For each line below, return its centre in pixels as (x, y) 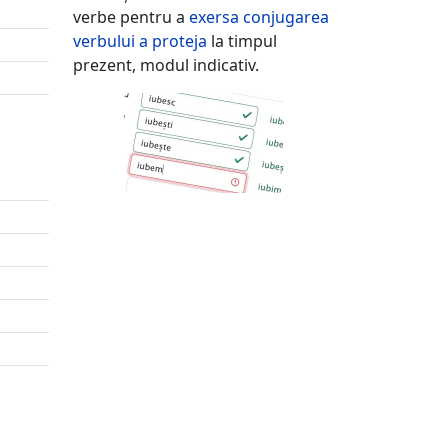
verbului (106, 41)
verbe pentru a (131, 17)
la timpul (242, 41)
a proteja (173, 41)
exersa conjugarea (259, 17)
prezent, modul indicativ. (166, 65)
